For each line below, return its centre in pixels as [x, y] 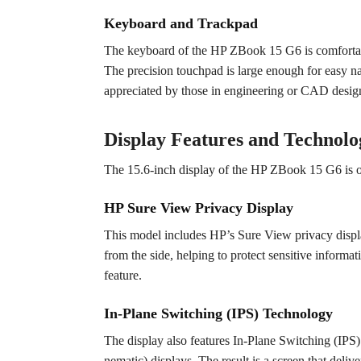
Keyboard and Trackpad [180, 23]
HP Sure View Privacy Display [198, 207]
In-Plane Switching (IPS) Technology [218, 314]
